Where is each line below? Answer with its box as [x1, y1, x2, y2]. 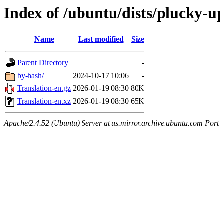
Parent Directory [17, 58, 68, 67]
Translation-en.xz [17, 97, 71, 106]
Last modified [78, 35, 124, 44]
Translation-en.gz [17, 84, 71, 93]
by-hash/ [17, 71, 44, 80]
